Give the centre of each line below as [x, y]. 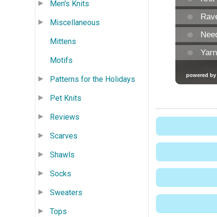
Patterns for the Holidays [93, 79]
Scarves [64, 136]
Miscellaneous [75, 22]
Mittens [63, 41]
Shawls [62, 155]
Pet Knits [66, 98]
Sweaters [66, 192]
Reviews [65, 117]
